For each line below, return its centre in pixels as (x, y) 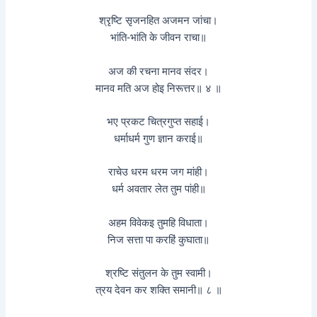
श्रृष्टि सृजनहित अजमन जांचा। (158, 21)
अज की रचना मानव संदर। (158, 71)
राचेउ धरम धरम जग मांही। (158, 172)
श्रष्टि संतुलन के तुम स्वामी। (158, 273)
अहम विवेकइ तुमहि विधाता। (158, 223)
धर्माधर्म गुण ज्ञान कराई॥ (158, 138)
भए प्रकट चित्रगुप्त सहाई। (158, 121)
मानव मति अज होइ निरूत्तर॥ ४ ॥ (158, 88)
